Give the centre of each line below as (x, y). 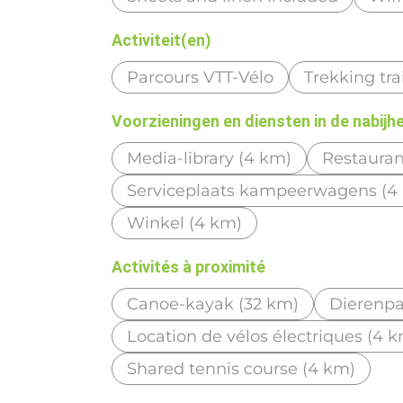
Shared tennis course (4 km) (242, 369)
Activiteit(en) (162, 40)
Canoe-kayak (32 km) (213, 304)
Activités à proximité (189, 267)
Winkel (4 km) (185, 224)
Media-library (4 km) (210, 159)
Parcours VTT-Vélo (201, 78)
